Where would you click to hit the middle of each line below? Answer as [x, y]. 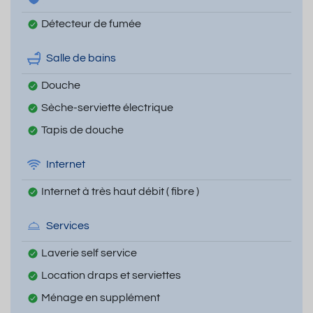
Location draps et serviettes [111, 275]
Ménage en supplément [101, 297]
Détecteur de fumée [91, 23]
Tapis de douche [82, 130]
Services [68, 226]
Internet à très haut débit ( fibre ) [120, 191]
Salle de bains [81, 58]
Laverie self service [89, 253]
